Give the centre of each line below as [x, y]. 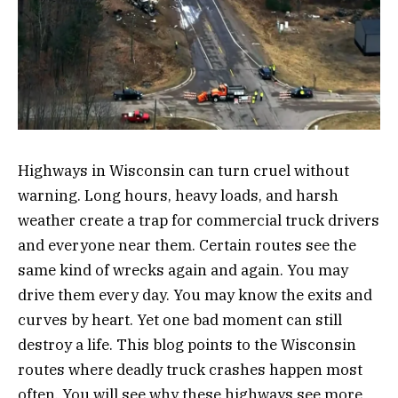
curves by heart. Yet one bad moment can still [180, 319]
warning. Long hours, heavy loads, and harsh [178, 195]
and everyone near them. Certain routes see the [187, 245]
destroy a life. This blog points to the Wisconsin [187, 344]
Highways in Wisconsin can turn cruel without [183, 170]
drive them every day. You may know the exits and [195, 295]
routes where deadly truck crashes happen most [190, 369]
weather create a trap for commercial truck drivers [199, 220]
